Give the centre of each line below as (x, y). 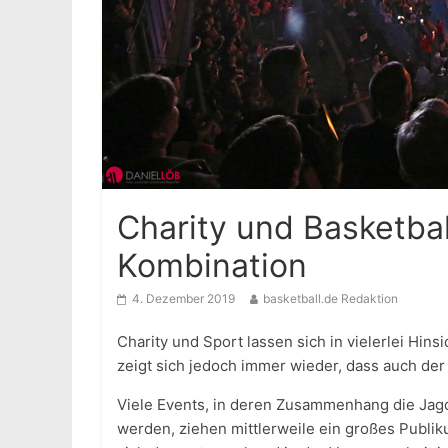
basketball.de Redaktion (330, 298)
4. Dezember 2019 (183, 298)
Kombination (212, 265)
